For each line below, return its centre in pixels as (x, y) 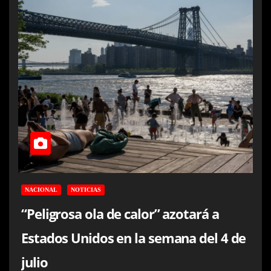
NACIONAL (41, 189)
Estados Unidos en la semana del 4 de (134, 237)
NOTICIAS (86, 189)
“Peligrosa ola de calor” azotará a (120, 213)
